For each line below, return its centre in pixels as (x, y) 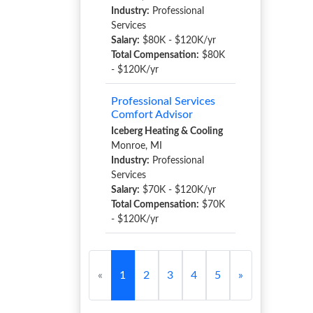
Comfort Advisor (152, 115)
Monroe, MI (137, 146)
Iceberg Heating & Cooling (167, 131)
